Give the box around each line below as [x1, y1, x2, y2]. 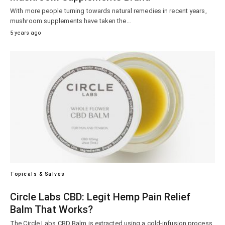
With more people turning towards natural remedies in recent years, [10, 7, 207, 15]
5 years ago [10, 30, 41, 37]
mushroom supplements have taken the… [10, 17, 131, 25]
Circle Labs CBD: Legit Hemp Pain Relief [10, 190, 190, 203]
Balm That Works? [10, 203, 93, 215]
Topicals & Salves [10, 171, 65, 177]
